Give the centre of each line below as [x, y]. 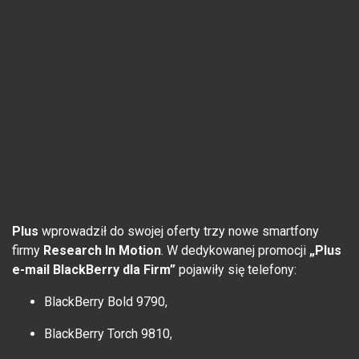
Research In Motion [102, 251]
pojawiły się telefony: [236, 270]
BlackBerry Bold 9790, [106, 302]
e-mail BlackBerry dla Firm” [94, 270]
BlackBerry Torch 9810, [108, 334]
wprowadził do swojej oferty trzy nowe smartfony [179, 232]
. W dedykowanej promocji [235, 251]
